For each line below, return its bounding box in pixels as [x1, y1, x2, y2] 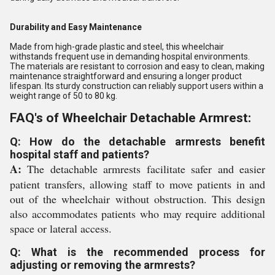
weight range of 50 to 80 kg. [10, 91, 117, 101]
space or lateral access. [10, 221, 112, 236]
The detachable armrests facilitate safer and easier [21, 161, 265, 176]
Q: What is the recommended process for [10, 246, 265, 258]
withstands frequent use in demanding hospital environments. [10, 52, 250, 61]
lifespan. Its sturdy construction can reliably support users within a [10, 81, 263, 91]
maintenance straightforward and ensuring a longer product [10, 71, 242, 81]
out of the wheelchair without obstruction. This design [10, 192, 265, 206]
